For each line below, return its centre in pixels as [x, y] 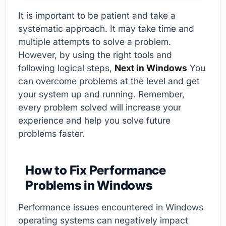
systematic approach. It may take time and [106, 28]
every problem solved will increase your [100, 107]
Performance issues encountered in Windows [111, 207]
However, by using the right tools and [95, 54]
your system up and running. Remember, [101, 94]
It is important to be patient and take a [97, 15]
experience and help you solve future [94, 120]
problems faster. [51, 133]
